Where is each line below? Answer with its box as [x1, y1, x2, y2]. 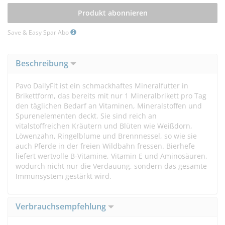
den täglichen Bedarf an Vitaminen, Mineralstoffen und [16, 101, 202, 110]
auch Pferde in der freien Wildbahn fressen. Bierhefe [16, 141, 195, 151]
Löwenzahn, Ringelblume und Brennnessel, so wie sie [16, 131, 197, 141]
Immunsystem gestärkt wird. [16, 171, 111, 181]
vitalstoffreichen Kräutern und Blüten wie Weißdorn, [16, 121, 192, 131]
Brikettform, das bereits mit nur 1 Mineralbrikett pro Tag [16, 91, 206, 100]
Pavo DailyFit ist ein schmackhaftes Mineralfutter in [16, 81, 188, 90]
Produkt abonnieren [77, 8, 148, 18]
